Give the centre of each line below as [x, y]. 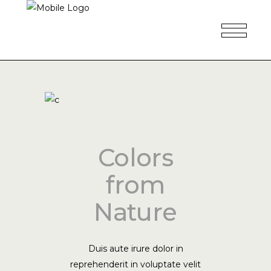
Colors [135, 157]
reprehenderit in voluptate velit [135, 264]
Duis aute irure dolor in [135, 248]
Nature [135, 212]
